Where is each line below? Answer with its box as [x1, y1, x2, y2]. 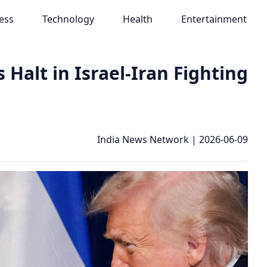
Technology [42, 13, 94, 26]
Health [122, 13, 153, 26]
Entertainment [181, 13, 247, 26]
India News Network [97, 133, 189, 146]
